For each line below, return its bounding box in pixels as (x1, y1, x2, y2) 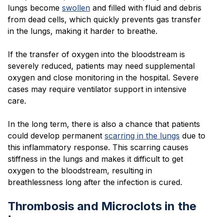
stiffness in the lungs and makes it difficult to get (8, 154, 183, 164)
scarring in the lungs (105, 131, 180, 141)
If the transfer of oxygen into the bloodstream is (8, 49, 185, 60)
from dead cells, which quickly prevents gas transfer (8, 15, 201, 25)
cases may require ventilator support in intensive (8, 84, 186, 94)
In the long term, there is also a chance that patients (8, 119, 200, 129)
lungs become (8, 3, 60, 13)
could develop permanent (8, 131, 102, 141)
